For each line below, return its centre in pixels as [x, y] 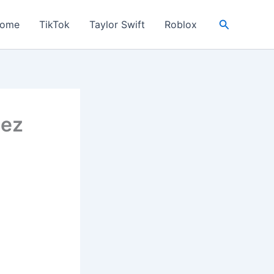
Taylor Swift [117, 24]
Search [236, 23]
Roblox [180, 24]
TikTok [54, 24]
